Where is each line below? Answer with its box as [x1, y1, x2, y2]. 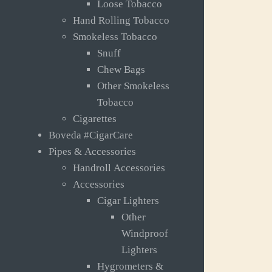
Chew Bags [97, 64, 145, 76]
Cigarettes [73, 113, 117, 125]
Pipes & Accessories [49, 146, 136, 158]
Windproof [121, 228, 168, 240]
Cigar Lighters [97, 195, 159, 207]
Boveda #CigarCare [49, 129, 133, 141]
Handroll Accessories [73, 162, 165, 174]
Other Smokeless [97, 80, 169, 92]
